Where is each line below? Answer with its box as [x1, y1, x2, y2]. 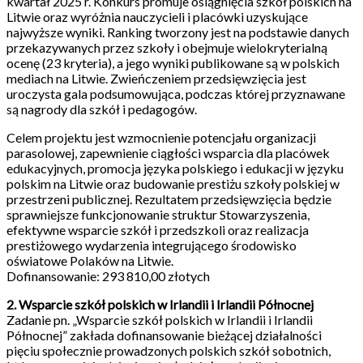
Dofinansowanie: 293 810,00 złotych [6, 268, 210, 284]
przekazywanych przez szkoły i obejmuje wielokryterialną [6, 40, 327, 55]
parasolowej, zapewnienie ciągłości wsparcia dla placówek [6, 145, 330, 160]
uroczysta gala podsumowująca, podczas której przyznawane [6, 86, 345, 101]
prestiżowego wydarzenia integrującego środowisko [6, 237, 297, 253]
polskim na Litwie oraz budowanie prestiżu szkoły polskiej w [6, 176, 340, 191]
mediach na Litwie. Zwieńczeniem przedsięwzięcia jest [6, 70, 306, 86]
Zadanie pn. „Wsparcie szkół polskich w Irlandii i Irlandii [6, 312, 313, 327]
